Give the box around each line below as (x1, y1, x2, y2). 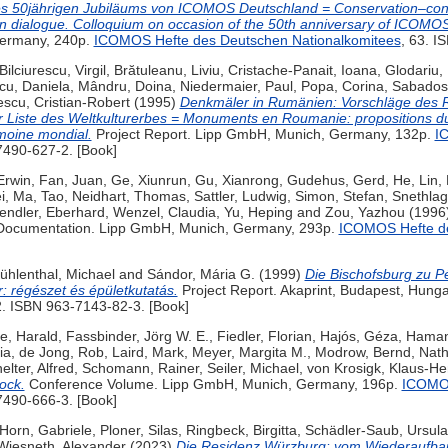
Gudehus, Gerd (286, 172, 385, 189)
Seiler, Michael (206, 360, 299, 377)
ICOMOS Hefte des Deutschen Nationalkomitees (93, 32, 401, 49)
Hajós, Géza (319, 328, 398, 345)
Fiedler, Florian (216, 328, 312, 345)
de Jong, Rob (18, 344, 104, 361)
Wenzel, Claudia (112, 204, 216, 221)
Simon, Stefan (294, 188, 384, 205)
